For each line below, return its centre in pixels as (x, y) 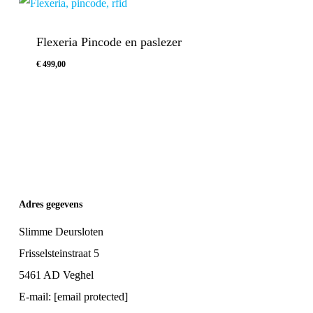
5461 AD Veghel (56, 275)
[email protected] (90, 297)
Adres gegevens (50, 205)
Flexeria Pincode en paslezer (109, 42)
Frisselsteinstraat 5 (59, 254)
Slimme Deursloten (61, 232)
